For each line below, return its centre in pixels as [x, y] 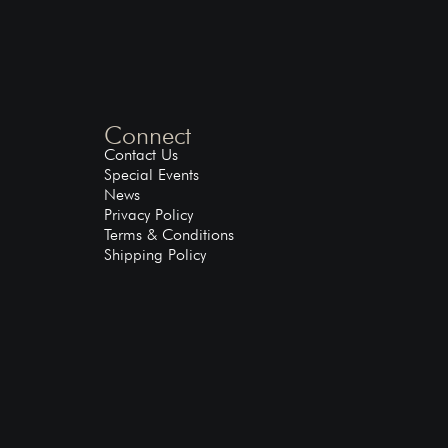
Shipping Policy [155, 255]
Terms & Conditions [169, 235]
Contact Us [141, 155]
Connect [148, 135]
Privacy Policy [149, 215]
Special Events [152, 175]
